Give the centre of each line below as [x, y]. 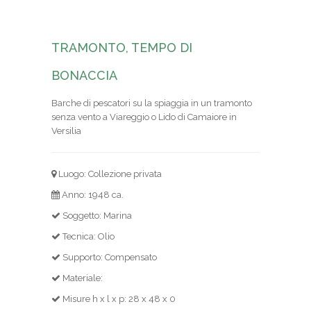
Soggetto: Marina [96, 216]
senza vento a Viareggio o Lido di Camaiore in [144, 117]
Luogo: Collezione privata [109, 174]
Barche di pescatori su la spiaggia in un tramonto [152, 103]
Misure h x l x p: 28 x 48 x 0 [118, 299]
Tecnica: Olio [87, 237]
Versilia [66, 131]
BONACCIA [84, 76]
